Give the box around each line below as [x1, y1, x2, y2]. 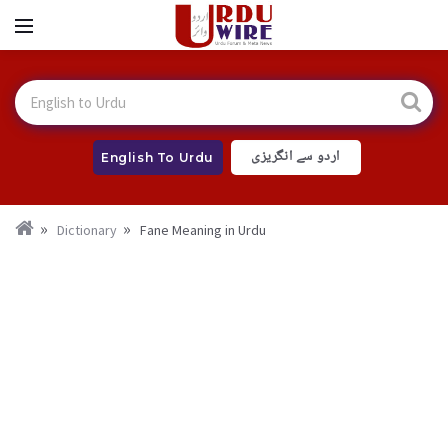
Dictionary [57, 221, 117, 239]
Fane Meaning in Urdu [140, 221, 266, 239]
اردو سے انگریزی [251, 145, 340, 169]
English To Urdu [101, 150, 214, 165]
